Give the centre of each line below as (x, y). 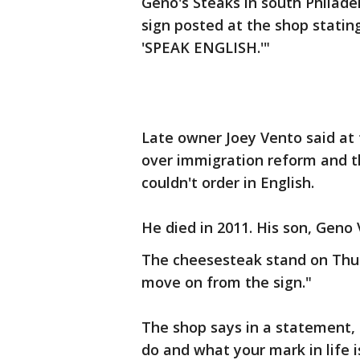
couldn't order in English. (228, 183)
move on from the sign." (227, 282)
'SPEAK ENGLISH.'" (206, 48)
